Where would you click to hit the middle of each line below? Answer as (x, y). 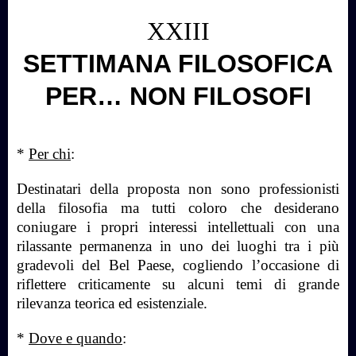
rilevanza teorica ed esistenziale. (114, 303)
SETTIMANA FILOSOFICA (178, 63)
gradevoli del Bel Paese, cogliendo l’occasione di (178, 265)
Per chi (50, 153)
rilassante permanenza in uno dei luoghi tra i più (178, 246)
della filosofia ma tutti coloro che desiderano (178, 207)
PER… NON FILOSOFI (178, 96)
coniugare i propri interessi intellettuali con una (178, 226)
